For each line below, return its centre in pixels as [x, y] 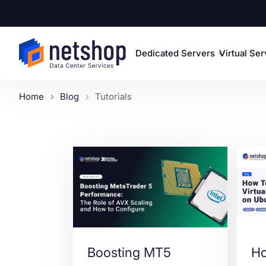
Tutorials [113, 96]
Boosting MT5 [129, 253]
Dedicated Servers [175, 53]
